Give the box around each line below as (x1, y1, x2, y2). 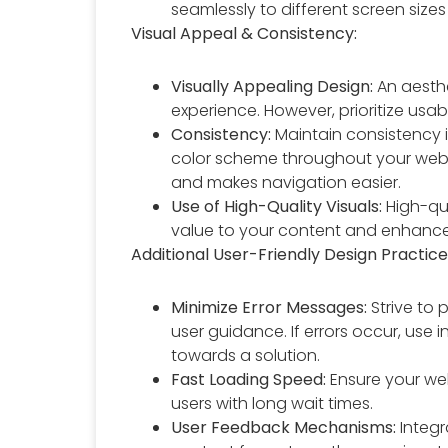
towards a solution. (171, 343, 321, 367)
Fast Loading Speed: (171, 367, 327, 391)
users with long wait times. (171, 391, 374, 415)
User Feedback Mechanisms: (171, 415, 397, 439)
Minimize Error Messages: (171, 295, 368, 319)
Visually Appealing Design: (171, 74, 374, 98)
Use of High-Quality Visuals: (171, 194, 383, 218)
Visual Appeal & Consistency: (131, 21, 358, 45)
